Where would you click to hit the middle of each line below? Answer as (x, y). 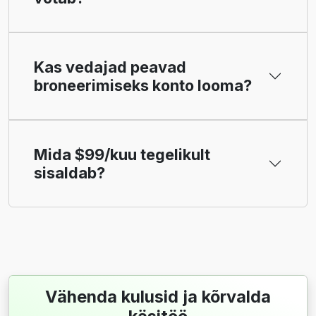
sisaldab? (69, 173)
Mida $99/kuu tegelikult (122, 155)
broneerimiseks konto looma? (143, 86)
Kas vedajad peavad (110, 67)
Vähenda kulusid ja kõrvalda (158, 297)
